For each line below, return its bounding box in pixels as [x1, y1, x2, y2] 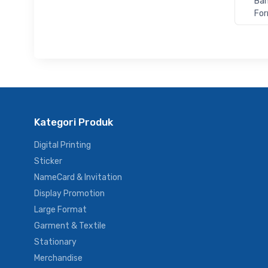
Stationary [34, 236, 77, 247]
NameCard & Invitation [34, 172, 122, 182]
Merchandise [34, 252, 83, 263]
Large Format [34, 204, 87, 215]
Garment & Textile [34, 220, 106, 231]
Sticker [34, 156, 62, 166]
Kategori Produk [34, 115, 113, 128]
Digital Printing [34, 139, 91, 150]
